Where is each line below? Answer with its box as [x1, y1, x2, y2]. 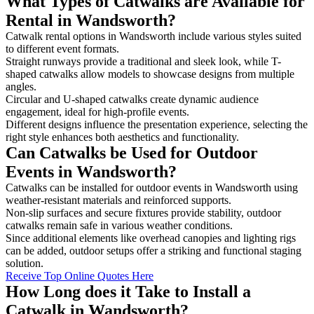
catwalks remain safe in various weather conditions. [6, 219, 235, 231]
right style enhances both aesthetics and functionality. [6, 130, 239, 143]
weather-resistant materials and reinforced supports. [6, 193, 234, 206]
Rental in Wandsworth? [6, 11, 176, 29]
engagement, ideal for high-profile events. [6, 105, 192, 118]
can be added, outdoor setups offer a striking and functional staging [6, 244, 301, 257]
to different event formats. [6, 42, 122, 55]
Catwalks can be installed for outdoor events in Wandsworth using [6, 181, 298, 193]
